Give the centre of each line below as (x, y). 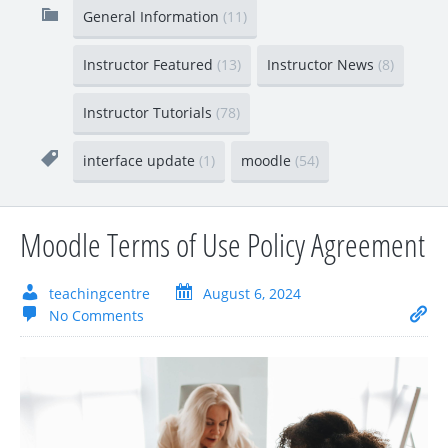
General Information (153, 16)
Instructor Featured (150, 64)
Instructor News (322, 64)
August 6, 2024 (252, 293)
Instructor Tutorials (149, 112)
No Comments (96, 315)
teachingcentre (99, 293)
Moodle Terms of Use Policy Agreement (222, 244)
